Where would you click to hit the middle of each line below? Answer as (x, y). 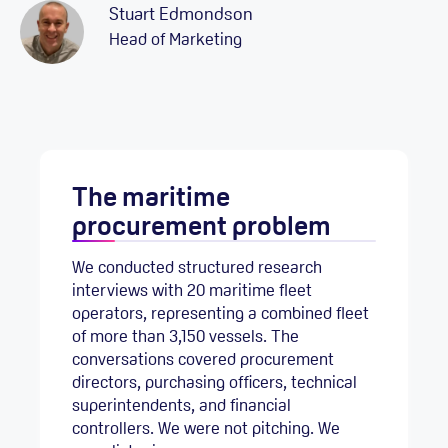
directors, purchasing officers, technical (214, 381)
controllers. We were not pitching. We (206, 427)
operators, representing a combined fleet (220, 312)
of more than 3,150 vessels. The (185, 335)
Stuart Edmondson (181, 14)
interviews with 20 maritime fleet (192, 289)
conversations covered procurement (203, 358)
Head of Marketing (175, 39)
